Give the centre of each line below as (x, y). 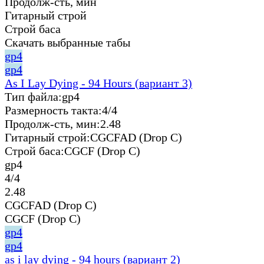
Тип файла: (33, 96)
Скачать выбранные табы (67, 42)
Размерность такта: (53, 110)
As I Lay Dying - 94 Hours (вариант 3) (98, 83)
